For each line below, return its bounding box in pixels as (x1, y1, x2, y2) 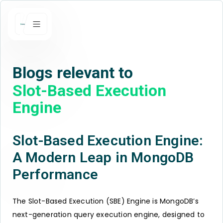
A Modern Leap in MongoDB (12, 149, 194, 166)
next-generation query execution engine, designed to (12, 210, 205, 220)
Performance (12, 166, 98, 183)
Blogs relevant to (12, 63, 133, 82)
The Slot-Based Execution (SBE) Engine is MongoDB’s (12, 196, 199, 207)
